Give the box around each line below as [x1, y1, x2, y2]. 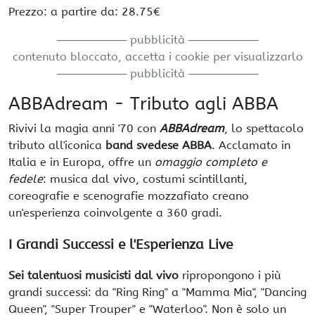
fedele [8, 172, 43, 186]
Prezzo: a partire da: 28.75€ [8, 5, 160, 18]
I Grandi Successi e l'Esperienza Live [8, 236, 233, 252]
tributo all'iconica [8, 139, 105, 152]
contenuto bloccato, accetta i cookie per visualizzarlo [12, 50, 303, 63]
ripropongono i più [179, 269, 281, 283]
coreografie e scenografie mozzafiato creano [8, 189, 249, 202]
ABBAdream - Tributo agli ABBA [8, 94, 278, 115]
